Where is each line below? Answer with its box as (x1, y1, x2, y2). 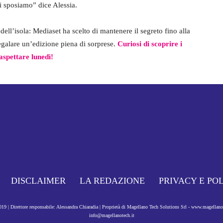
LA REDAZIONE (79, 176, 145, 186)
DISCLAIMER (10, 176, 66, 186)
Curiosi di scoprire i (117, 40, 182, 48)
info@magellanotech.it (89, 213, 134, 219)
